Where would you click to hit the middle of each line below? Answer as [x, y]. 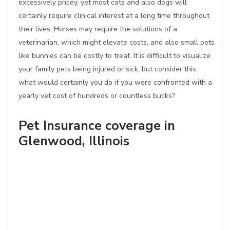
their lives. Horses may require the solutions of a [98, 29]
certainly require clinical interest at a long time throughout [114, 16]
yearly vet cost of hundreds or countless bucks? [97, 96]
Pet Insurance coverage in [97, 126]
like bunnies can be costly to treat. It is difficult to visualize [114, 56]
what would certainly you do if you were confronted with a [115, 82]
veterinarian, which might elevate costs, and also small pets [117, 42]
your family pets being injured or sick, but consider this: [108, 69]
